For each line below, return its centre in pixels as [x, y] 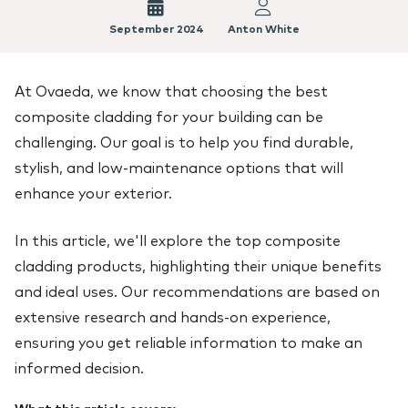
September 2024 [155, 29]
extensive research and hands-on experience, [173, 317]
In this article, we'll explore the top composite [178, 240]
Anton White [263, 29]
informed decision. [79, 368]
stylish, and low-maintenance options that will [179, 168]
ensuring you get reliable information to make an [189, 342]
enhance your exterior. [93, 193]
